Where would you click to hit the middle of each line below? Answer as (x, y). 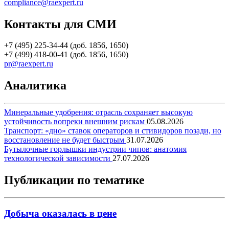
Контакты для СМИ (60, 24)
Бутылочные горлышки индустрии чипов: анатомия (95, 149)
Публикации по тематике (74, 180)
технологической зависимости (58, 158)
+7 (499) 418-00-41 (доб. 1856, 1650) (66, 55)
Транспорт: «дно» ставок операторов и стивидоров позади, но (113, 131)
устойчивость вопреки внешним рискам (75, 122)
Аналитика (35, 86)
